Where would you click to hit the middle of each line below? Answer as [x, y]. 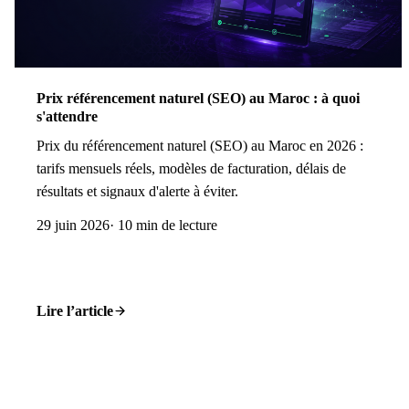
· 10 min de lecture [163, 225]
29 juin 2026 [73, 225]
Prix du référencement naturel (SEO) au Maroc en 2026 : [200, 146]
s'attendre [67, 116]
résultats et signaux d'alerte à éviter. [137, 192]
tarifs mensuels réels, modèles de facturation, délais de [191, 169]
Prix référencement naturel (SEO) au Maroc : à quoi [198, 98]
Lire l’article [75, 310]
